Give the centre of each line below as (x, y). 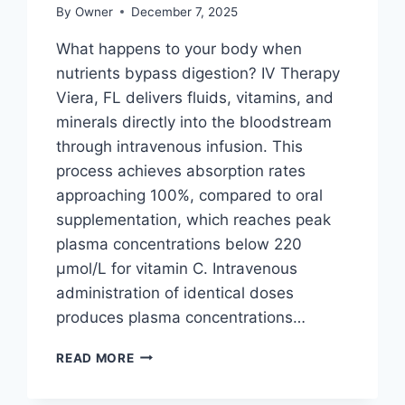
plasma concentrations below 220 (179, 244)
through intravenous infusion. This (180, 146)
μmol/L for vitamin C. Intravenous (177, 268)
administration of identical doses (175, 292)
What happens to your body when (179, 48)
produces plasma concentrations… (181, 317)
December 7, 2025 (184, 11)
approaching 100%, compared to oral (190, 195)
